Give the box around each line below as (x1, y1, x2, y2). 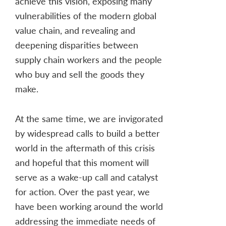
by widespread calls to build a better (15, 127, 160, 140)
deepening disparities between (15, 38, 138, 51)
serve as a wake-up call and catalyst (15, 171, 158, 184)
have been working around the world (15, 200, 163, 213)
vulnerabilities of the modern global (15, 9, 156, 22)
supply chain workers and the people (15, 53, 162, 66)
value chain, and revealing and (15, 24, 135, 37)
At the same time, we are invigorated (15, 112, 163, 125)
